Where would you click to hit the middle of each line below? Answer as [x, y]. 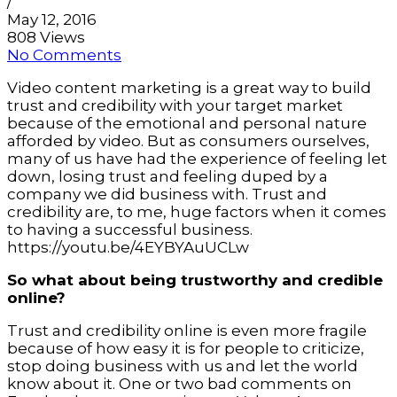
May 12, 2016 [52, 20]
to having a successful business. [130, 230]
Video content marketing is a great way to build [189, 88]
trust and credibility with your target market [175, 106]
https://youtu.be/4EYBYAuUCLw [128, 248]
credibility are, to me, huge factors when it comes [197, 212]
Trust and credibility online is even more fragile [187, 331]
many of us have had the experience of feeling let [197, 159]
